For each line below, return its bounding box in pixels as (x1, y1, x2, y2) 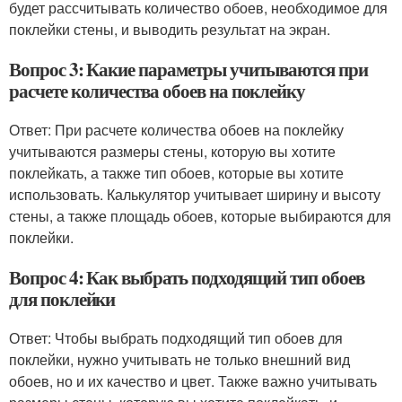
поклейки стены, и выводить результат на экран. (9, 19, 330, 39)
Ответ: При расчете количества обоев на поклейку (9, 119, 344, 140)
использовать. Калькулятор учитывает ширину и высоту (9, 184, 380, 205)
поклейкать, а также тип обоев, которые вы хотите (9, 162, 344, 183)
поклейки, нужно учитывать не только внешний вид (9, 349, 350, 370)
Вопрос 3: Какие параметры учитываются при (9, 56, 368, 83)
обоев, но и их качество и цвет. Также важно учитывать (9, 371, 377, 391)
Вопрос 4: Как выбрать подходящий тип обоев (9, 264, 364, 291)
